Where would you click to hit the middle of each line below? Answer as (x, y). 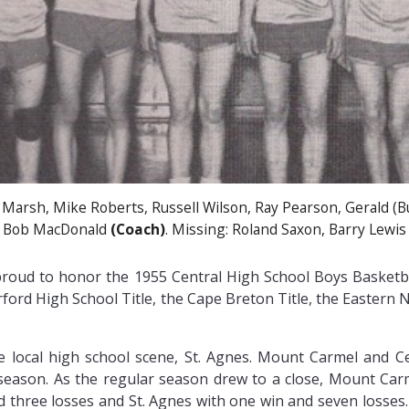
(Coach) (138, 230)
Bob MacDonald (57, 230)
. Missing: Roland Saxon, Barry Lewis (286, 230)
